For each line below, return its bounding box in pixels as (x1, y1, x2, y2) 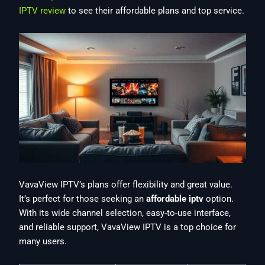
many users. (19, 236, 67, 247)
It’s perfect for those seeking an (19, 193, 147, 205)
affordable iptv (146, 193, 204, 205)
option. (203, 193, 234, 205)
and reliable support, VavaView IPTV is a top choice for (19, 222, 237, 233)
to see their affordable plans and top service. (66, 5, 245, 17)
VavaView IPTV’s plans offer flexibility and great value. (19, 179, 233, 190)
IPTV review (19, 5, 66, 17)
